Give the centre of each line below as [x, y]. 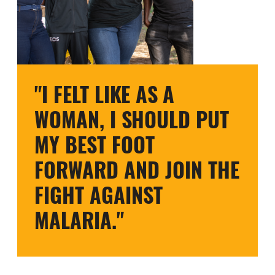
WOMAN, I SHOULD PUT [132, 119]
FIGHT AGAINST [99, 194]
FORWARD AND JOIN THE [137, 169]
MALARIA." [79, 219]
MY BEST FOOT [95, 144]
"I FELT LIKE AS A [104, 94]
